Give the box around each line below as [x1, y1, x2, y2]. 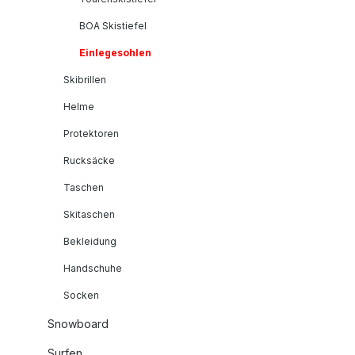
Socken [63, 288, 99, 301]
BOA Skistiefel [79, 19, 147, 32]
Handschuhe [63, 261, 122, 274]
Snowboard [48, 316, 109, 330]
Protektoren [63, 127, 119, 139]
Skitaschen [63, 208, 115, 220]
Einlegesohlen [79, 46, 151, 59]
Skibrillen [63, 73, 106, 86]
